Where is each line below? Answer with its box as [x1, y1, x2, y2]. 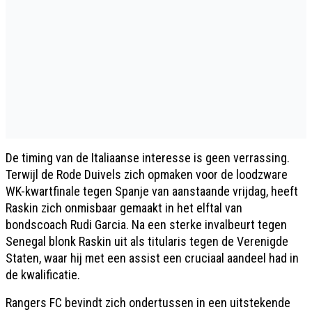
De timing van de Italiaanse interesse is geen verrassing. [6, 150, 290, 165]
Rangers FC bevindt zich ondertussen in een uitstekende [6, 295, 290, 310]
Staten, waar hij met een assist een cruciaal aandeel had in [6, 250, 299, 265]
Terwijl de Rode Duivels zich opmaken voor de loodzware [6, 166, 288, 182]
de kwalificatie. [6, 267, 80, 282]
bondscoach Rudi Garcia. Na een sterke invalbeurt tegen [6, 217, 287, 232]
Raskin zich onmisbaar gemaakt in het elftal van [6, 200, 242, 215]
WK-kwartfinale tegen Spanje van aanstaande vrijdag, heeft [6, 183, 298, 198]
